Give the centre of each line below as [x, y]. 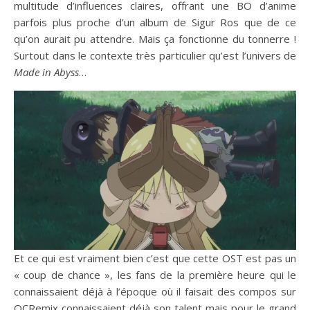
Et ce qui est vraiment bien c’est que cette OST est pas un [155, 258]
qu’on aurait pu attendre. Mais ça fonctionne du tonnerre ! [155, 39]
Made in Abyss [46, 72]
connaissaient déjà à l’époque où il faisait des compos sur [155, 291]
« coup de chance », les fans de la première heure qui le [155, 274]
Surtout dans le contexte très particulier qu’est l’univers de [155, 55]
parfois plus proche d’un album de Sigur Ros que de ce [155, 22]
